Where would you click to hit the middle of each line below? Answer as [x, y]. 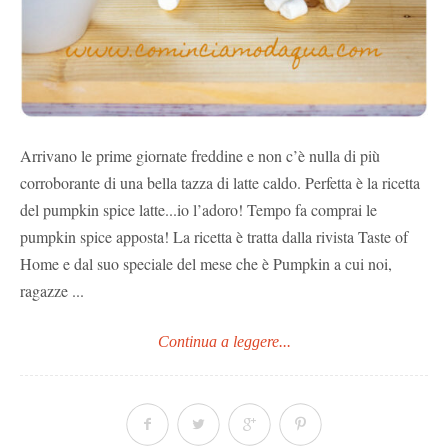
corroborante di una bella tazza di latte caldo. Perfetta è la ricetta [220, 182]
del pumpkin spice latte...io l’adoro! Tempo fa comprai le [198, 209]
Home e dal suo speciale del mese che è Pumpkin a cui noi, [206, 263]
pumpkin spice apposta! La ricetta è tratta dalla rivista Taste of [214, 236]
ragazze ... [52, 290]
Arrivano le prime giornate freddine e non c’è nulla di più [200, 155]
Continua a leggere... [224, 341]
